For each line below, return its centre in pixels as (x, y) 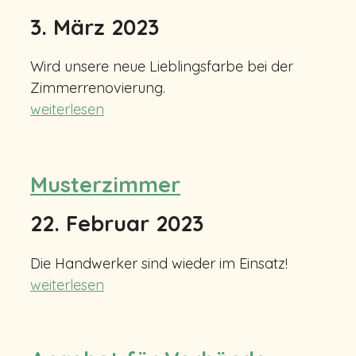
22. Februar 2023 (117, 224)
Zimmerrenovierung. (98, 88)
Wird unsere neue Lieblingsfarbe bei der (162, 67)
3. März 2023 (95, 27)
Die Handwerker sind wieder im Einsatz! (159, 263)
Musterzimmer (105, 184)
